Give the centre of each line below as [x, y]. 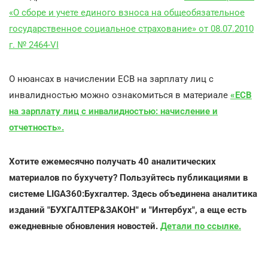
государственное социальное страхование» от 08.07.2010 [131, 29]
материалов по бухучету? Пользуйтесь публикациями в [128, 178]
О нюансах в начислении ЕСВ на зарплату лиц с [111, 79]
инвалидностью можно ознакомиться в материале [120, 95]
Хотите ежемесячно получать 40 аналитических [112, 162]
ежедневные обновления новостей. [85, 226]
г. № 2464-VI [34, 45]
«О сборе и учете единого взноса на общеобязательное [127, 13]
